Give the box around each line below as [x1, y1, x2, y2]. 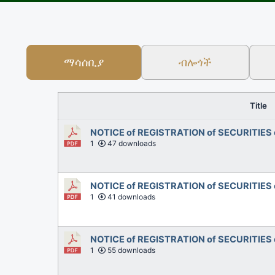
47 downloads [106, 138, 157, 148]
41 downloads [106, 192, 156, 201]
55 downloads [106, 245, 156, 255]
